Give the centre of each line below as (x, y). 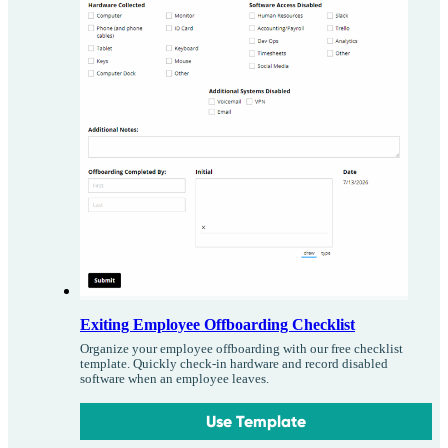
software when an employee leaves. (174, 379)
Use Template (256, 421)
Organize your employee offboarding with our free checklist (241, 349)
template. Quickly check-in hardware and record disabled (234, 364)
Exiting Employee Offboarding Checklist (217, 324)
